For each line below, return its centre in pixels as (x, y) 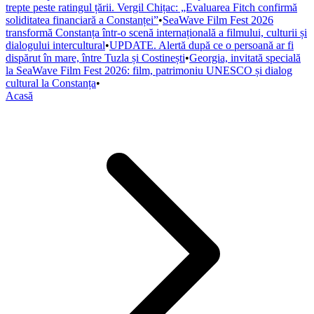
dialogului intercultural (55, 45)
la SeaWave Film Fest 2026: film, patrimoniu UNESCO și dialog (149, 70)
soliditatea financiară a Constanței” (82, 20)
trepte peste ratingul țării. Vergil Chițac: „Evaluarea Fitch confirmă (151, 7)
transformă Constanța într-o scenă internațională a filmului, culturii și (156, 33)
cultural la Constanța (51, 83)
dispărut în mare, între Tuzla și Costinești (95, 58)
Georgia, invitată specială (245, 58)
